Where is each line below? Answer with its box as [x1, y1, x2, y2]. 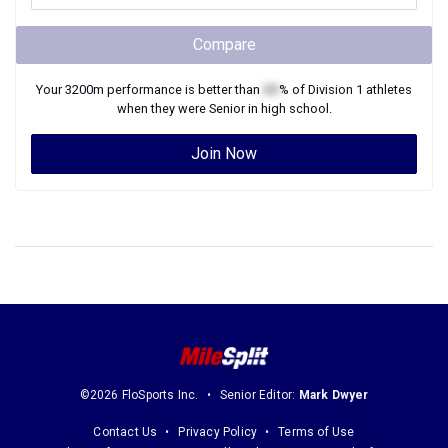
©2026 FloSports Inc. [79, 388, 199, 403]
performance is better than [104, 82, 263, 97]
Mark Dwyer [298, 388, 369, 403]
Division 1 [308, 82, 363, 97]
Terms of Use [278, 425, 355, 440]
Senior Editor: [219, 388, 299, 403]
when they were [116, 101, 209, 116]
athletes [363, 82, 412, 97]
